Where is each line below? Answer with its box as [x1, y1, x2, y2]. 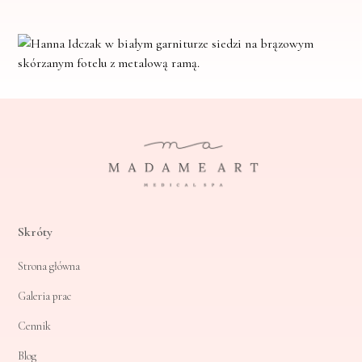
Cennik [18, 319, 52, 334]
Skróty [18, 224, 53, 241]
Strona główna [18, 259, 81, 274]
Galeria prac [18, 289, 72, 304]
